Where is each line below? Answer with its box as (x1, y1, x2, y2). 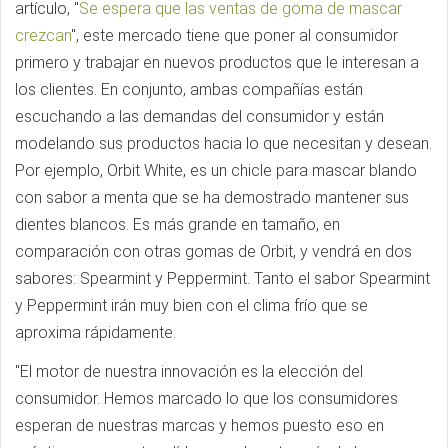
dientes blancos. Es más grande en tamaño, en (15, 215, 340, 234)
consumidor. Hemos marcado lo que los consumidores (15, 389, 398, 408)
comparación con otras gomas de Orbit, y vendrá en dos (15, 242, 412, 261)
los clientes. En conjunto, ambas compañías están (15, 80, 363, 99)
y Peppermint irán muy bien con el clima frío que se (15, 296, 368, 315)
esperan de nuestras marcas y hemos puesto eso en (15, 416, 384, 435)
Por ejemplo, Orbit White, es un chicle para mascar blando (15, 161, 417, 180)
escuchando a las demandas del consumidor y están (15, 107, 384, 126)
